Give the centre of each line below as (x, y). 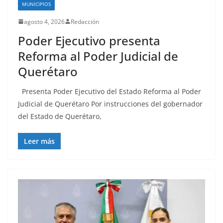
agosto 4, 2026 (44, 21)
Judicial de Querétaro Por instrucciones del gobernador (110, 104)
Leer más (39, 141)
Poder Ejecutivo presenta (89, 40)
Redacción (85, 21)
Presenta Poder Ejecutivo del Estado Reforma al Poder (110, 91)
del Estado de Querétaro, (60, 116)
